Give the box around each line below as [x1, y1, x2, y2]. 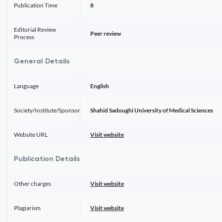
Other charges [14, 180, 51, 187]
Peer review [90, 29, 121, 37]
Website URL [14, 131, 48, 138]
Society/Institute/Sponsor [14, 107, 80, 114]
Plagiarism [14, 204, 41, 212]
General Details [14, 58, 69, 65]
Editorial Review [14, 26, 56, 33]
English [90, 82, 109, 90]
